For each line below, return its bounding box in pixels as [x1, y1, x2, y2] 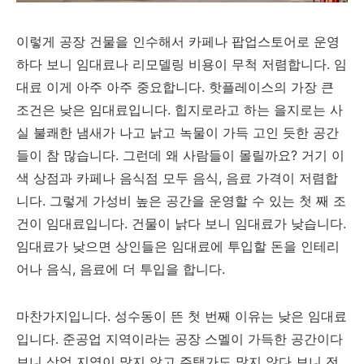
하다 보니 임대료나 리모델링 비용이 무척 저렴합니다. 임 [16, 56, 347, 72]
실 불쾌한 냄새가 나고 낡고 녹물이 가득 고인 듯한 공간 [16, 124, 339, 141]
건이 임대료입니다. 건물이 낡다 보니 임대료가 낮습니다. [16, 215, 346, 232]
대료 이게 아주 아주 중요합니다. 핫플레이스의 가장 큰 [16, 79, 334, 95]
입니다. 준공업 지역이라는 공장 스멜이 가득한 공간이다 [16, 331, 343, 347]
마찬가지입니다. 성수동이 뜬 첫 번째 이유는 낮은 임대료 [16, 308, 347, 324]
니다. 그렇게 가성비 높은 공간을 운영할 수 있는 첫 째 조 [16, 193, 346, 209]
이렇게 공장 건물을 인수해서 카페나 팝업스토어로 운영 [16, 33, 340, 50]
